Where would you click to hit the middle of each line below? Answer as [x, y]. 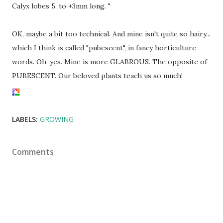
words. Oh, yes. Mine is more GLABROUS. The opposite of [110, 61]
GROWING [57, 119]
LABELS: [25, 119]
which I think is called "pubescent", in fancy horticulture [104, 48]
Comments [33, 152]
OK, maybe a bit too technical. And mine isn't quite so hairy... [111, 34]
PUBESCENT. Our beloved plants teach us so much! [97, 75]
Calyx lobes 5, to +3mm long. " [61, 6]
